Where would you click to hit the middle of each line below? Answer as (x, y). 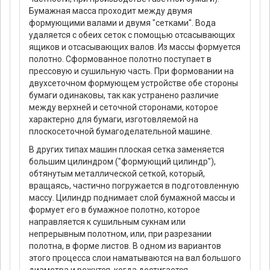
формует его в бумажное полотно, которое (115, 210)
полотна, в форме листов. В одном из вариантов (125, 246)
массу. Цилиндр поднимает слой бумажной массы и (132, 198)
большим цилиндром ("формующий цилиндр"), (122, 162)
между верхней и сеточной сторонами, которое (124, 108)
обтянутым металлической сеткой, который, (117, 174)
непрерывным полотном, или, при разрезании (120, 234)
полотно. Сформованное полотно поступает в (120, 59)
